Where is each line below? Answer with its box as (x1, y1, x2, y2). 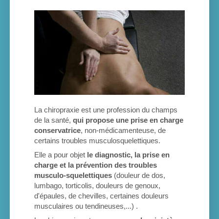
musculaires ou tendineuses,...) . (34, 202, 138, 211)
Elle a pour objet (34, 151, 87, 159)
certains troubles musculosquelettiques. (34, 136, 160, 145)
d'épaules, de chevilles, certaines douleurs (34, 192, 169, 200)
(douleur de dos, (112, 171, 165, 180)
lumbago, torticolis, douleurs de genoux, (34, 181, 160, 190)
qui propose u (73, 116, 120, 125)
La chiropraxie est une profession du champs (34, 106, 177, 114)
